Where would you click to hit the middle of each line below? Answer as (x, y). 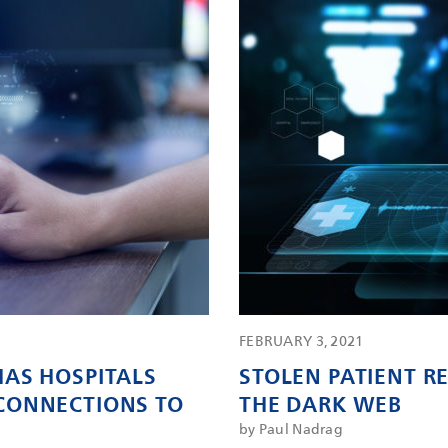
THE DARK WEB (321, 404)
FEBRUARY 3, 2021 (301, 341)
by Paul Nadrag (291, 429)
